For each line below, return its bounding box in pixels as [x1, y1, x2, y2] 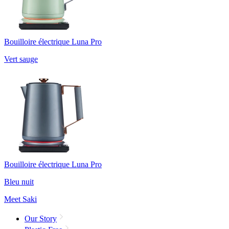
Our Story [25, 214, 57, 223]
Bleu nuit [4, 177, 34, 186]
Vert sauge [4, 55, 38, 63]
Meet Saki [4, 195, 37, 203]
